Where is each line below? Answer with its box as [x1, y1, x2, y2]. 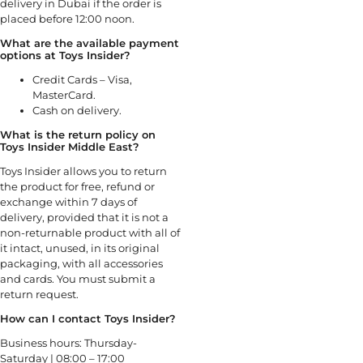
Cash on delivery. [32, 103, 122, 117]
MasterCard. [32, 88, 96, 101]
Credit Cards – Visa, [32, 72, 132, 86]
